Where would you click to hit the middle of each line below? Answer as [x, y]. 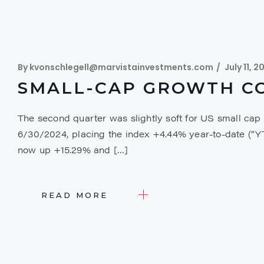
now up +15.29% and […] [73, 149]
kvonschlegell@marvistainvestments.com [121, 67]
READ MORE [75, 195]
